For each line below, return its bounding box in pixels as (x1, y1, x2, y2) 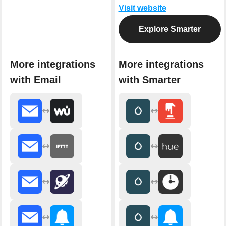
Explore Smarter (138, 24, 201, 33)
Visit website (118, 3, 166, 12)
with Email (10, 74, 61, 86)
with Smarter (118, 74, 181, 86)
